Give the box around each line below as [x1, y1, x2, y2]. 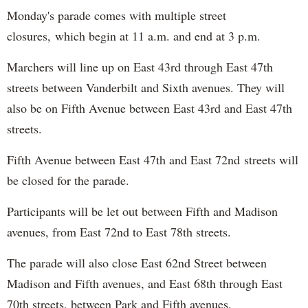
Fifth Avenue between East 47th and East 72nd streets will [7, 151, 298, 168]
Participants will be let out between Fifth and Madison [7, 202, 278, 219]
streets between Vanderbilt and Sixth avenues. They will [7, 78, 285, 96]
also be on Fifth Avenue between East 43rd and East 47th [7, 99, 292, 116]
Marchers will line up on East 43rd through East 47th [7, 58, 273, 75]
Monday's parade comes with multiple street [7, 6, 226, 23]
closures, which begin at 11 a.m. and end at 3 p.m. [7, 27, 261, 44]
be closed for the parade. [7, 171, 129, 188]
